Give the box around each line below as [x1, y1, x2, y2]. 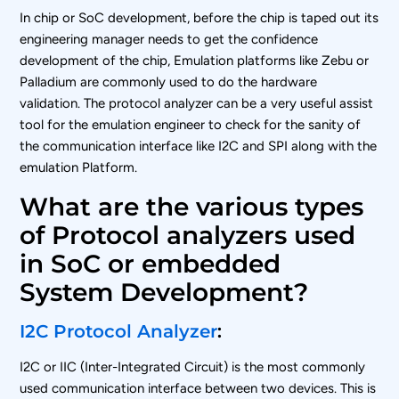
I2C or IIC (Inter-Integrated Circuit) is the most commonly [20, 358, 366, 375]
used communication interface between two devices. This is [20, 379, 377, 396]
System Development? [20, 276, 309, 307]
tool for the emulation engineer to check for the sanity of [20, 116, 362, 133]
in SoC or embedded [20, 248, 281, 279]
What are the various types [20, 191, 364, 222]
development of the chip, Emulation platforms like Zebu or [20, 52, 370, 69]
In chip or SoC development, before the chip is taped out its [20, 9, 379, 26]
